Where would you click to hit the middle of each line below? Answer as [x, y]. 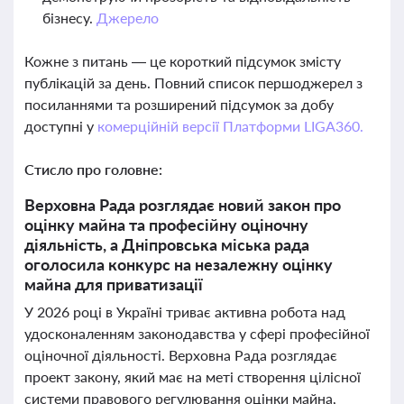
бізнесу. [69, 18]
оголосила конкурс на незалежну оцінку [179, 264]
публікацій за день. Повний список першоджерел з [193, 83]
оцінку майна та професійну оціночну [166, 225]
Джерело [127, 18]
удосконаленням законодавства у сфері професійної [197, 333]
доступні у [61, 126]
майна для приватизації [114, 284]
